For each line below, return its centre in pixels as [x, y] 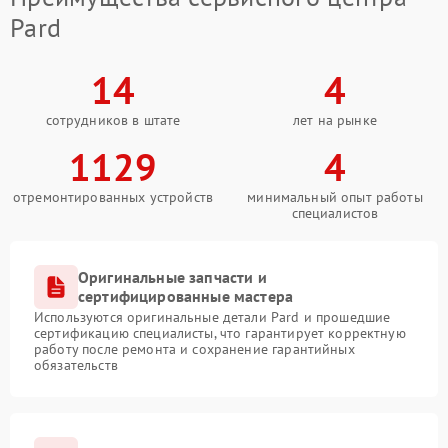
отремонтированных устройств [113, 197]
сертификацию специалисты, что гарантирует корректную [220, 333]
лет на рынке [335, 120]
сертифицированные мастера [186, 296]
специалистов [335, 213]
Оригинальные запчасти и [172, 277]
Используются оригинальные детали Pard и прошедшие [212, 317]
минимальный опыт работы [335, 197]
